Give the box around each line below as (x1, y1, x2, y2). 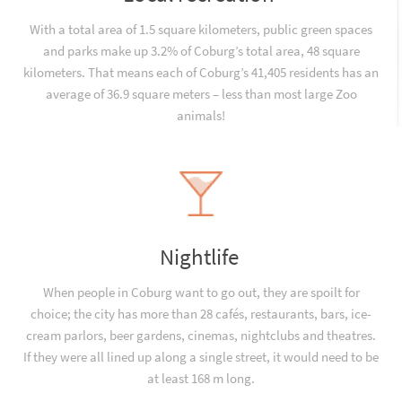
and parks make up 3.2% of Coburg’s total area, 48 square (42, 42, 360, 59)
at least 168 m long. (147, 370, 255, 387)
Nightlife (159, 242, 243, 271)
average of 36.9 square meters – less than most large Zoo (45, 85, 357, 102)
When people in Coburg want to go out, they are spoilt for (42, 284, 360, 301)
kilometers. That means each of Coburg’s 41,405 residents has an (23, 64, 379, 81)
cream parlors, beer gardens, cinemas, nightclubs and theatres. (26, 327, 376, 344)
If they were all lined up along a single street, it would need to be (23, 348, 379, 365)
